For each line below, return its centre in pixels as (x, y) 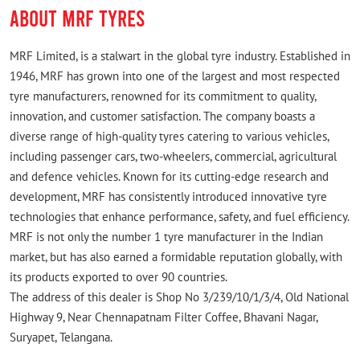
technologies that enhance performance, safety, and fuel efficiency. (179, 217)
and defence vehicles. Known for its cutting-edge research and (169, 177)
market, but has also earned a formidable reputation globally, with (176, 257)
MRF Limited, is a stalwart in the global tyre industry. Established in (180, 56)
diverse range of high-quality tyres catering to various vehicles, (169, 137)
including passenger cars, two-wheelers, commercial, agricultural (173, 157)
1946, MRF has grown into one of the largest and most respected (175, 76)
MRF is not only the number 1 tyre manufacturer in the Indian (166, 237)
